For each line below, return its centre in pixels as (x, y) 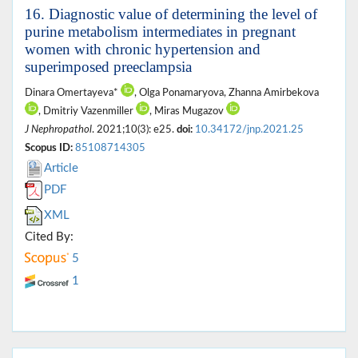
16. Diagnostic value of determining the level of (171, 14)
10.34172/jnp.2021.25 (249, 129)
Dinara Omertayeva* (73, 92)
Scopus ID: (49, 147)
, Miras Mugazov (188, 111)
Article (61, 168)
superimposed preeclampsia (108, 66)
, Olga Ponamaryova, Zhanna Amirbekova (227, 92)
